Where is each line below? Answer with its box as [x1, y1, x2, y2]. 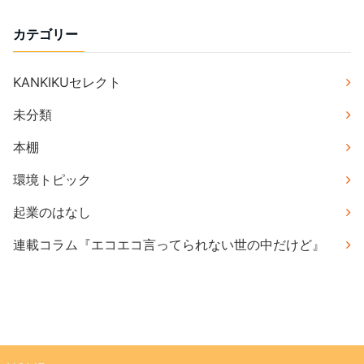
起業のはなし [13, 204, 91, 221]
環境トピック [13, 171, 91, 188]
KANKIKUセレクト [13, 74, 121, 91]
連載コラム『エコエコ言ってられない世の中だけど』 [13, 236, 325, 253]
